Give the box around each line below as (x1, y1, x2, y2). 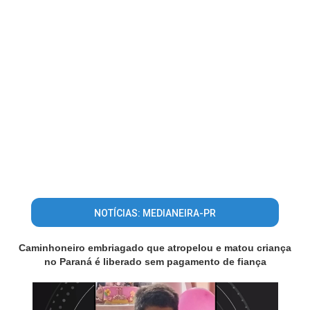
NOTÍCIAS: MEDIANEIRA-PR (93, 208, 216, 219)
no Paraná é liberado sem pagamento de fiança (44, 256, 266, 268)
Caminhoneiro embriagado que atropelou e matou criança (19, 242, 291, 254)
